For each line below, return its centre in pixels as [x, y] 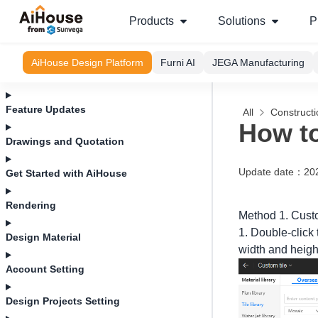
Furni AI [178, 62]
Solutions [242, 21]
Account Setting [45, 269]
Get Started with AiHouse [66, 173]
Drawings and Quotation [65, 141]
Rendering [31, 205]
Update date [266, 172]
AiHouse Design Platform [87, 62]
